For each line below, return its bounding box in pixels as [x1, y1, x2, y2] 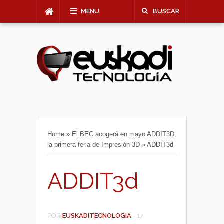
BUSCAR [153, 7, 179, 15]
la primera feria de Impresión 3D [47, 141, 140, 148]
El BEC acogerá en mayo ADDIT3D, [72, 130, 176, 138]
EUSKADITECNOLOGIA [62, 212, 131, 219]
